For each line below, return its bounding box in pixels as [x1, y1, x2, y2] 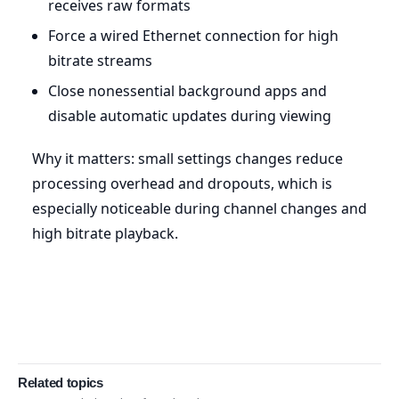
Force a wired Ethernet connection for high [47, 25, 338, 45]
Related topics [18, 374, 103, 390]
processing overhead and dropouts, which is [32, 173, 332, 193]
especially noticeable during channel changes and [32, 198, 367, 218]
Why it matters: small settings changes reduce [32, 148, 343, 168]
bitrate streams [47, 50, 152, 70]
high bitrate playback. [32, 223, 178, 243]
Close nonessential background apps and [47, 80, 327, 101]
